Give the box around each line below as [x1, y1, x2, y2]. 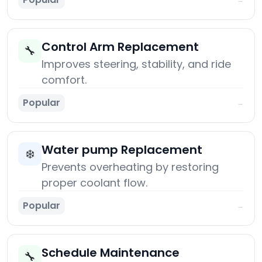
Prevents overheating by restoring [42, 160, 219, 175]
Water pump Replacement [42, 142, 202, 158]
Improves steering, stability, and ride [42, 57, 231, 72]
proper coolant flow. [42, 175, 147, 191]
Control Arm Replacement [42, 39, 199, 56]
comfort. [42, 73, 87, 88]
